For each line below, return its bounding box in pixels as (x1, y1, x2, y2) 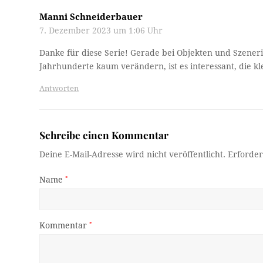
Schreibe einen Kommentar (39, 128, 169, 142)
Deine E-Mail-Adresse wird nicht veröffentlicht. (39, 150, 226, 160)
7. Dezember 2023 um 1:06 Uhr (39, 26, 163, 36)
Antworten (39, 84, 79, 93)
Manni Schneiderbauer (39, 12, 143, 23)
